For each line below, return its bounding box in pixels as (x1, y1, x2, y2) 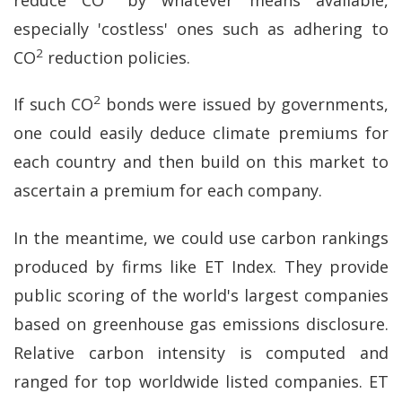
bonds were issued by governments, (100, 93, 389, 115)
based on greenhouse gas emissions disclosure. (13, 312, 389, 335)
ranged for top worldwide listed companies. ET (13, 370, 389, 392)
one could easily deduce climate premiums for (13, 122, 389, 144)
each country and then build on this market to (13, 151, 389, 172)
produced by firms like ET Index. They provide (13, 255, 389, 277)
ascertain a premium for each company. (13, 179, 322, 201)
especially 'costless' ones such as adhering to (13, 17, 389, 39)
